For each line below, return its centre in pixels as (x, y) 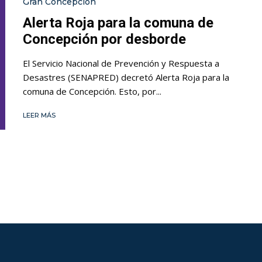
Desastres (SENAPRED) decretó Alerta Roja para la (126, 77)
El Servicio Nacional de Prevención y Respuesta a (121, 63)
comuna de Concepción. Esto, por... (92, 91)
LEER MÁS (39, 115)
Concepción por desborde (104, 39)
